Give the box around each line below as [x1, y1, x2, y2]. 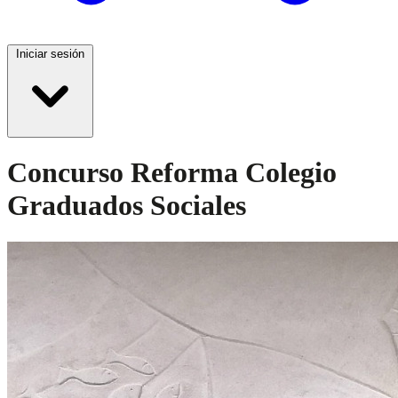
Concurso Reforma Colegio [7, 156, 337, 189]
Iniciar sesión [16, 47, 84, 60]
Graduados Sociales [7, 189, 246, 222]
